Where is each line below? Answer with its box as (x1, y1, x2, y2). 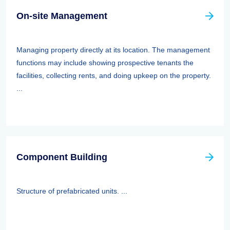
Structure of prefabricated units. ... (16, 187, 127, 195)
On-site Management (16, 11, 107, 21)
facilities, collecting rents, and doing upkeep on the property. (16, 71, 211, 80)
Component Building (16, 152, 107, 162)
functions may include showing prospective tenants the (16, 59, 194, 67)
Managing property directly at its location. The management (16, 46, 210, 54)
